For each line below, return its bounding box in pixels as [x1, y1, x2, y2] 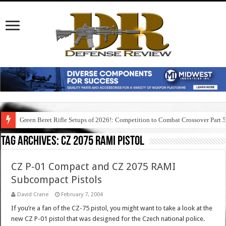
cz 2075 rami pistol [61, 135, 145, 149]
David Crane [17, 191, 49, 198]
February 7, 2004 [61, 191, 103, 198]
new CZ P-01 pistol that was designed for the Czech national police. [11, 215, 205, 223]
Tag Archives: [1, 135, 62, 149]
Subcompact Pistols [11, 174, 102, 186]
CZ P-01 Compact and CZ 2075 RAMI [11, 160, 176, 173]
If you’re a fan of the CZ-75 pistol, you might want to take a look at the [11, 204, 213, 212]
